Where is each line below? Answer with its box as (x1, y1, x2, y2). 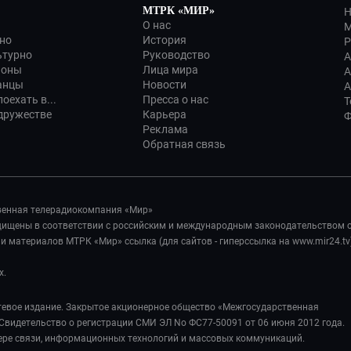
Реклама (143, 123, 188, 136)
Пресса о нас (143, 93, 208, 106)
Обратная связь (143, 138, 226, 150)
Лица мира (143, 63, 198, 76)
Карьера (143, 108, 186, 121)
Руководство (143, 49, 210, 61)
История (143, 34, 186, 46)
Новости (143, 78, 186, 91)
